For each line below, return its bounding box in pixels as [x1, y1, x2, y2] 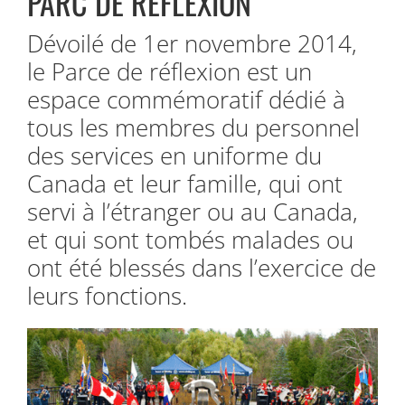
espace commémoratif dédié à [27, 82, 345, 116]
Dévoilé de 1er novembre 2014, [27, 26, 357, 60]
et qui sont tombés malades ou [27, 222, 353, 256]
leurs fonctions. [27, 278, 187, 312]
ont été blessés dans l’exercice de [27, 250, 376, 284]
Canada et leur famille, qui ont [27, 166, 343, 200]
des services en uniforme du [27, 138, 322, 172]
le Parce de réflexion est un [27, 54, 312, 88]
